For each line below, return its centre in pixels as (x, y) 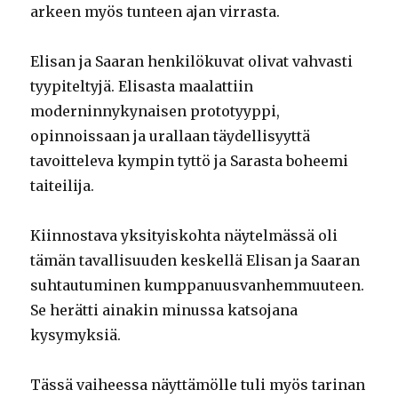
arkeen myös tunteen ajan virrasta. (155, 12)
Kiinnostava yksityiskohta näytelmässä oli (184, 236)
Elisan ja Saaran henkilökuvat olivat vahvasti (192, 62)
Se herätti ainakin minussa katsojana (164, 310)
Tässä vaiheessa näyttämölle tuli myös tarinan (198, 385)
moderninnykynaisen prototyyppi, (155, 111)
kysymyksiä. (76, 335)
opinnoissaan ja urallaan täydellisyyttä (171, 136)
